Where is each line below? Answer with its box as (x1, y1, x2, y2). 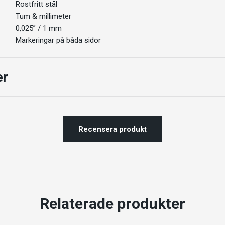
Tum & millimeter (16, 11, 71, 21)
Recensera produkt (78, 124, 147, 134)
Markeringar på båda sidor (16, 35, 101, 45)
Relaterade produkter (40, 194, 185, 212)
